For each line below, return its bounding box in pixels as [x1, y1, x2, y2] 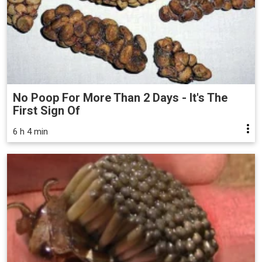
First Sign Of [13, 103, 80, 118]
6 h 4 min [13, 126, 48, 137]
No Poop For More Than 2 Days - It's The [13, 90, 227, 105]
